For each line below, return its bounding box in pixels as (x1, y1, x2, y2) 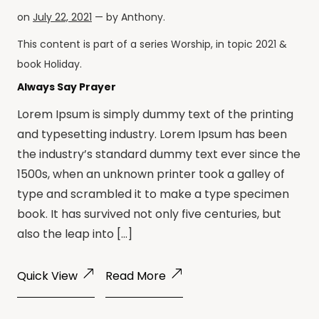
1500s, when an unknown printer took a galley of (17, 165, 285, 182)
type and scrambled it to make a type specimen (17, 185, 289, 202)
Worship (171, 36, 211, 51)
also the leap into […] (17, 225, 132, 242)
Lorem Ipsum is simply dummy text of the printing (17, 105, 293, 122)
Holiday (44, 56, 80, 71)
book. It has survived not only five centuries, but (17, 205, 281, 222)
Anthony (121, 9, 163, 24)
